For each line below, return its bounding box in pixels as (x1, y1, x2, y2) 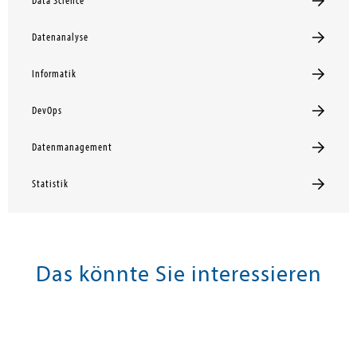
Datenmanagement (32, 141, 112, 154)
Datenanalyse (32, 31, 88, 44)
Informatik (32, 68, 76, 80)
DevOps (32, 104, 62, 117)
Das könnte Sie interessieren (35, 261, 322, 287)
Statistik (32, 178, 69, 190)
